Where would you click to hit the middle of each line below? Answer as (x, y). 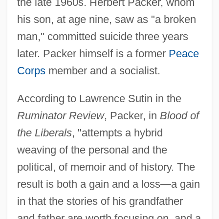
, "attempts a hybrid (117, 132)
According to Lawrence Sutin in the (99, 98)
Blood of (179, 115)
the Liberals (44, 132)
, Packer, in (132, 115)
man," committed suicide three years (102, 36)
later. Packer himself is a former (93, 53)
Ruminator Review (60, 115)
